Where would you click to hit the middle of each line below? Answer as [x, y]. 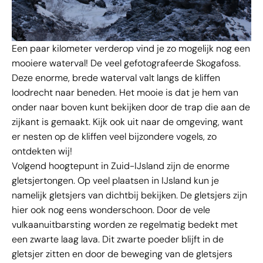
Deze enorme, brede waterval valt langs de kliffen [116, 78]
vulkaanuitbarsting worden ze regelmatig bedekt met [125, 225]
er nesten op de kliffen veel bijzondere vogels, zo [114, 137]
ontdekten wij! [42, 151]
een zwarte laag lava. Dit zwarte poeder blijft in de [118, 240]
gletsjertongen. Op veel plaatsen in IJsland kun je [115, 181]
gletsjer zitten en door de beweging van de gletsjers [122, 254]
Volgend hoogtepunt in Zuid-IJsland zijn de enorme [121, 166]
